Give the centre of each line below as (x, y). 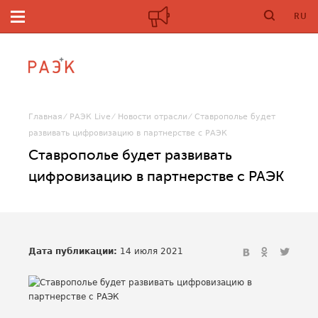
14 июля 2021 (150, 251)
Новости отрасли (153, 117)
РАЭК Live (90, 117)
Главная (45, 117)
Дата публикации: (73, 251)
